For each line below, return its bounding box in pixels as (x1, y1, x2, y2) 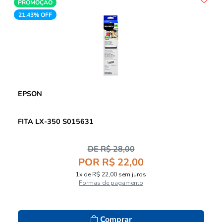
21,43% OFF (18, 10, 52, 19)
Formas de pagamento (111, 179, 143, 187)
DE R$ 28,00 (87, 143, 135, 155)
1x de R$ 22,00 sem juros (76, 170, 146, 178)
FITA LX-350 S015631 (18, 116, 94, 126)
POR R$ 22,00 (78, 155, 144, 169)
